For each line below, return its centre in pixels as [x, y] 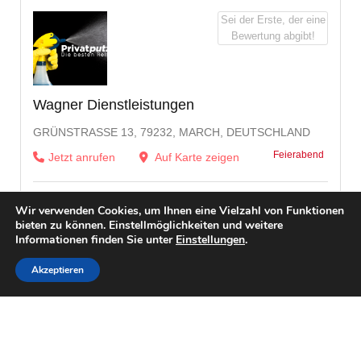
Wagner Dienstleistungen [114, 104]
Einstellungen [210, 240]
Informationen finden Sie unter [95, 240]
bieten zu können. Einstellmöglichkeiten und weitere [149, 225]
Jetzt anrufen [82, 157]
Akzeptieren [58, 270]
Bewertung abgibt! [273, 35]
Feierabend [299, 154]
